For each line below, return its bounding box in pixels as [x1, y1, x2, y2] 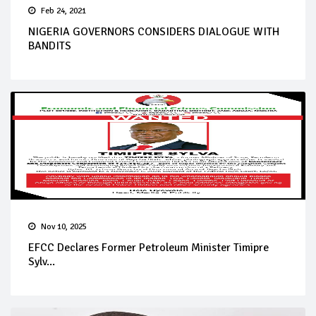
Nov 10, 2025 [41, 221, 87, 232]
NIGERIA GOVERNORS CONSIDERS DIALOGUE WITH [28, 24, 279, 39]
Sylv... [28, 254, 55, 269]
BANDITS [28, 38, 71, 53]
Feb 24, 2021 [41, 5, 86, 16]
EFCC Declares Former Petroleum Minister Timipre [28, 240, 269, 255]
